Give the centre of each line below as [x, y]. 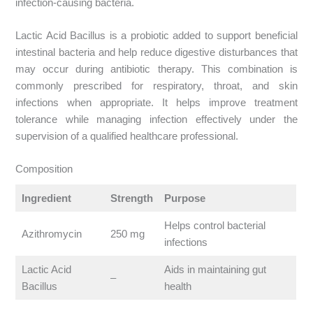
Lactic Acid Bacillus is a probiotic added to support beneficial [156, 35]
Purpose [184, 199]
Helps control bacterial [214, 226]
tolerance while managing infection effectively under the [156, 119]
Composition [44, 169]
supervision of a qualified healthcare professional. [127, 136]
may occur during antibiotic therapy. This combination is [156, 69]
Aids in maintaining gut [215, 270]
